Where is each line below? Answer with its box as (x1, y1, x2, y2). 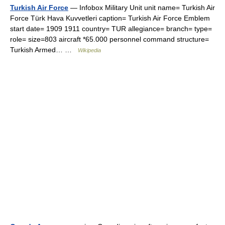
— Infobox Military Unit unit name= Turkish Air (68, 4, 215, 12)
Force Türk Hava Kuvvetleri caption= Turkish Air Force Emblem (10, 14, 210, 22)
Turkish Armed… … (10, 46, 78, 54)
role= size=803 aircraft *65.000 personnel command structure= (10, 35, 209, 43)
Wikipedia (78, 47, 101, 53)
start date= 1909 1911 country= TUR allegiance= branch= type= (10, 25, 212, 33)
